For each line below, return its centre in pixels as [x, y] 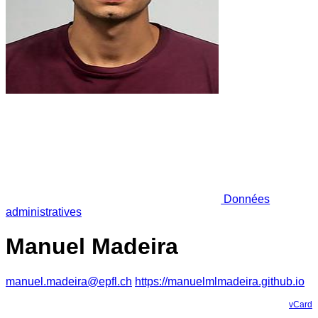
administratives [44, 212]
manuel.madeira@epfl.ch [69, 281]
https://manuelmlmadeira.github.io [220, 281]
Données [246, 199]
